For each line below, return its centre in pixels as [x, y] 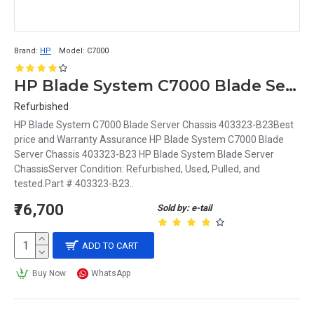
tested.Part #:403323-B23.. [74, 184]
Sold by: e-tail [184, 208]
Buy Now [49, 273]
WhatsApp [111, 273]
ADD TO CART [110, 245]
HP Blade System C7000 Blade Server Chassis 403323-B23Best [154, 125]
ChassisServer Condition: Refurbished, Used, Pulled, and [137, 169]
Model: [72, 51]
